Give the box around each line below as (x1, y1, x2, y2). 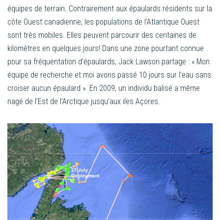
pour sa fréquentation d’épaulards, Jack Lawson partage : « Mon (7, 56, 210, 66)
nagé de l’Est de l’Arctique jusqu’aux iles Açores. (7, 96, 160, 106)
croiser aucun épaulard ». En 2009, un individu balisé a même (7, 83, 200, 93)
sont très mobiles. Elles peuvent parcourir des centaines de (7, 30, 196, 40)
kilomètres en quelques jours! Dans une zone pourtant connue (7, 43, 204, 53)
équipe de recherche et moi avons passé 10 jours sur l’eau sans (7, 70, 211, 80)
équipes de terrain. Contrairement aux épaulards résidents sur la (7, 3, 212, 13)
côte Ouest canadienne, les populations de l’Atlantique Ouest (7, 17, 199, 27)
